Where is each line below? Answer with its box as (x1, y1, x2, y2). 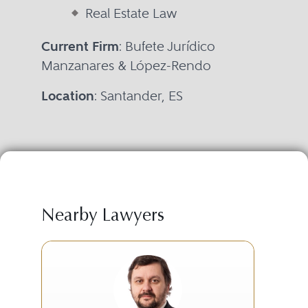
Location (41, 87, 94, 104)
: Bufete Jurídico (118, 38, 215, 54)
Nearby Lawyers (41, 207, 164, 225)
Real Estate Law (85, 5, 177, 21)
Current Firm (41, 38, 119, 54)
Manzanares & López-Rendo (41, 57, 211, 74)
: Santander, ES (93, 87, 183, 104)
